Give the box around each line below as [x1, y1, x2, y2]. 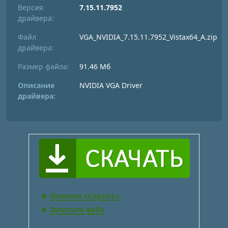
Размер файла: [18, 62, 69, 71]
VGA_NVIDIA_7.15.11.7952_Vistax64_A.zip [79, 32, 217, 42]
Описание [18, 80, 54, 90]
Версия [18, 3, 43, 12]
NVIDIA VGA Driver [79, 80, 142, 90]
